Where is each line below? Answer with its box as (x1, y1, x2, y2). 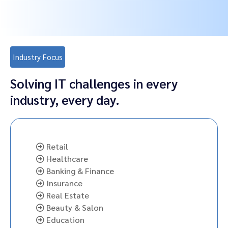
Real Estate (44, 190, 89, 201)
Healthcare (44, 153, 88, 164)
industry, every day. (10, 91, 120, 108)
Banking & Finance (44, 165, 114, 177)
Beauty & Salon (44, 202, 103, 213)
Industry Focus (13, 52, 63, 62)
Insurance (44, 178, 82, 189)
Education (44, 214, 84, 225)
